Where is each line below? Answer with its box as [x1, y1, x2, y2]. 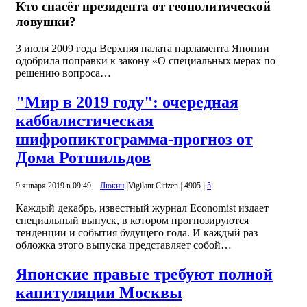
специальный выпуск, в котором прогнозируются [16, 214, 249, 226]
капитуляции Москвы [16, 283, 182, 302]
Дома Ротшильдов [16, 148, 151, 167]
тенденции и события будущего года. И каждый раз [16, 226, 258, 238]
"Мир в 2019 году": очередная [16, 93, 238, 111]
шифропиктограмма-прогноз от [16, 130, 253, 148]
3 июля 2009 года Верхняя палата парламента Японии [16, 42, 269, 54]
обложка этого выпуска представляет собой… [16, 238, 232, 251]
